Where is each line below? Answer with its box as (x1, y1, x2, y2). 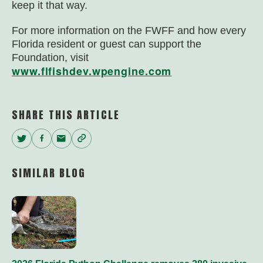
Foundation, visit (12, 52, 89, 63)
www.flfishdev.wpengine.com (12, 63, 172, 79)
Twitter (15, 128, 70, 149)
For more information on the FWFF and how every (12, 25, 246, 36)
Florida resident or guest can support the (12, 38, 201, 50)
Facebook (35, 128, 118, 149)
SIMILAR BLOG (12, 165, 86, 181)
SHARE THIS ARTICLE (12, 107, 120, 123)
